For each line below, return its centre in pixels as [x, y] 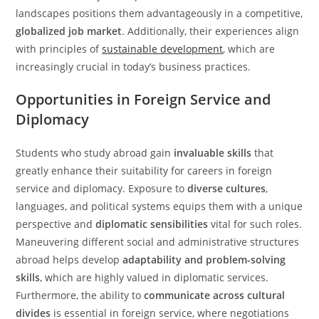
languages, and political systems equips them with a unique [159, 206]
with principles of [59, 49]
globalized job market [69, 31]
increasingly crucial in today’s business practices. [134, 67]
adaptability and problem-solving [204, 260]
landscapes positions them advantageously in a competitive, [159, 13]
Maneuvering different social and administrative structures [158, 242]
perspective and [56, 224]
